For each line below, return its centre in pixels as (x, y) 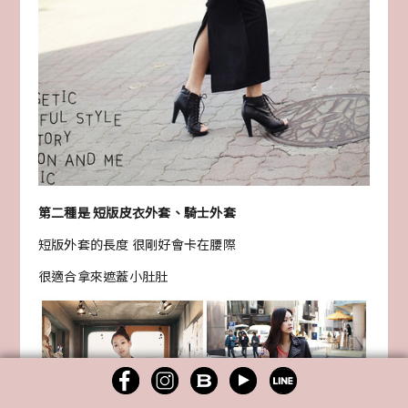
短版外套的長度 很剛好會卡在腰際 (137, 245)
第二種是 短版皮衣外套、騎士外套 (137, 213)
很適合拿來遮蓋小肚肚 (103, 276)
